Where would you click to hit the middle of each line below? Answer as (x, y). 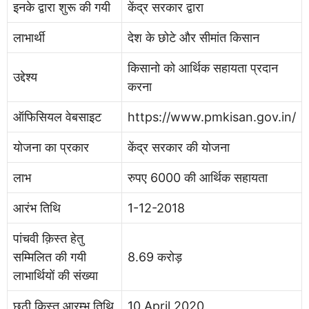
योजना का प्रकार (51, 147)
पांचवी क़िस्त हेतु (48, 238)
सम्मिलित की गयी (50, 257)
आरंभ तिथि (37, 208)
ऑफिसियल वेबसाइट (57, 117)
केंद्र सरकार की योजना (179, 147)
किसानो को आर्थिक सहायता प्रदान (203, 68)
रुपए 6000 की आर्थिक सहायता (198, 178)
